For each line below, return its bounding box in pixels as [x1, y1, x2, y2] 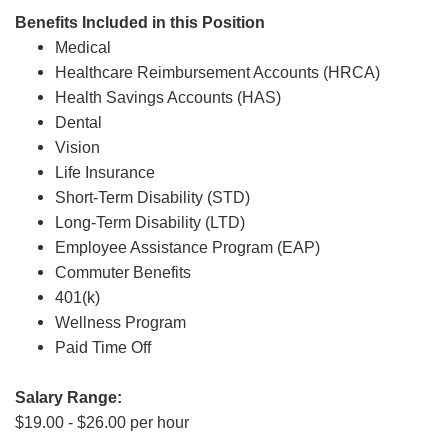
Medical [55, 39, 119, 56]
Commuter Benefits [55, 264, 195, 281]
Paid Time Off [55, 339, 155, 356]
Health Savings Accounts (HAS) [55, 89, 285, 106]
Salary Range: [15, 389, 122, 406]
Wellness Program [55, 314, 186, 331]
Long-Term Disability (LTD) [55, 214, 249, 231]
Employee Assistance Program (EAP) [55, 239, 324, 256]
